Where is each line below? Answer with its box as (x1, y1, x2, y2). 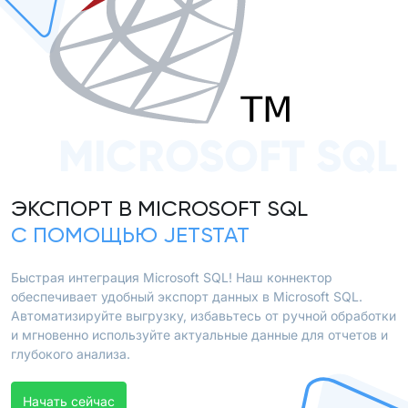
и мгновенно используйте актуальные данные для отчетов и (11, 327, 388, 342)
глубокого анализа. (11, 346, 130, 362)
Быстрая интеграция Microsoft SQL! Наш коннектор (11, 270, 332, 285)
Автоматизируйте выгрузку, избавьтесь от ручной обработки (11, 308, 396, 323)
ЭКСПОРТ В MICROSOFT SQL (11, 199, 308, 220)
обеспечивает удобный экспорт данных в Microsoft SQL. (11, 289, 362, 304)
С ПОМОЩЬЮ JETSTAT (11, 225, 250, 247)
